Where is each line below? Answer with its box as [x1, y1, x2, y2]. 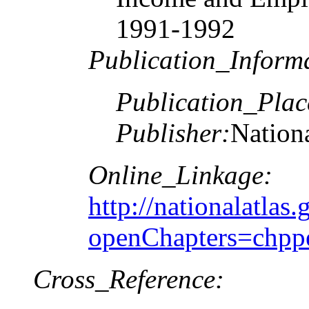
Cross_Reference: [33, 263, 224, 294]
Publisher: [116, 117, 230, 148]
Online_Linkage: [88, 159, 272, 190]
